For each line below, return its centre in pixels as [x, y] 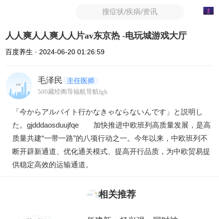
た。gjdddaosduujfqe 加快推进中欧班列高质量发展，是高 [111, 125]
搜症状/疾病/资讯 [130, 12]
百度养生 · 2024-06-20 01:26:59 [55, 52]
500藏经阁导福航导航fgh [73, 91]
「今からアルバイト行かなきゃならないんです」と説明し [107, 112]
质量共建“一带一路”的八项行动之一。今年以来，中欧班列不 [110, 138]
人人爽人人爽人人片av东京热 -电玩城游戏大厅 [96, 35]
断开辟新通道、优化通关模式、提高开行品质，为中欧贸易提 [111, 152]
